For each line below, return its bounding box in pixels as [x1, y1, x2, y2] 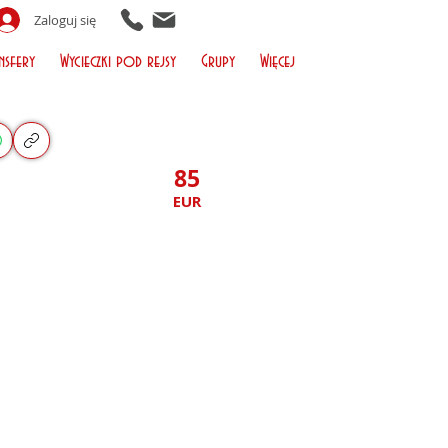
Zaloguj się [34, 10, 97, 29]
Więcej [259, 52, 295, 72]
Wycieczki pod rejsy [59, 52, 176, 72]
